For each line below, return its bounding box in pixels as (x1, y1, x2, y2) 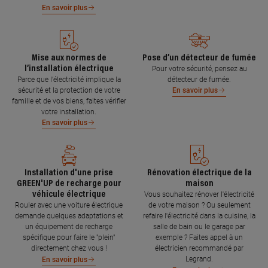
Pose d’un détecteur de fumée (142, 53, 256, 63)
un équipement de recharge (25, 223, 112, 231)
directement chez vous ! (31, 244, 107, 252)
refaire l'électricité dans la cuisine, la (143, 212, 255, 220)
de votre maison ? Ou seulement (148, 201, 251, 209)
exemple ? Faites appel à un (156, 233, 243, 242)
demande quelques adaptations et (14, 212, 123, 220)
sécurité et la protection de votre (17, 86, 120, 95)
